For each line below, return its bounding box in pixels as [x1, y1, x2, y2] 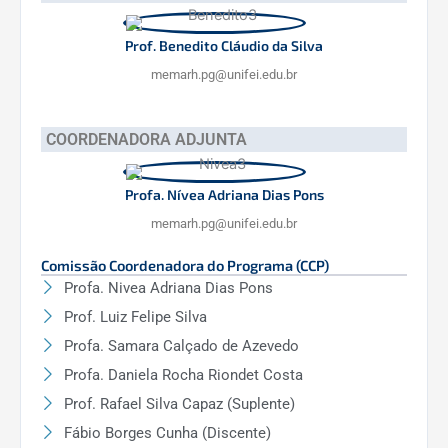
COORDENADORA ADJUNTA [46, 129, 247, 149]
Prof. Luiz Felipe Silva [63, 307, 207, 326]
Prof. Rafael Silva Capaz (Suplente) [63, 394, 295, 413]
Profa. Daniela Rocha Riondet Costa [63, 365, 303, 384]
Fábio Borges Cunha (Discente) [63, 423, 271, 442]
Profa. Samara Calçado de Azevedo [63, 336, 299, 355]
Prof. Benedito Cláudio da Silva [125, 36, 323, 54]
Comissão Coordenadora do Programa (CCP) [41, 255, 329, 274]
